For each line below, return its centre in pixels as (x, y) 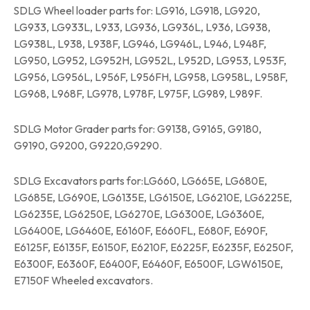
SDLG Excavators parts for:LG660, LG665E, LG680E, (140, 181)
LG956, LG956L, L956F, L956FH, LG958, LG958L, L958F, (151, 77)
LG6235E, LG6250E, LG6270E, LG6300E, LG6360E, (139, 214)
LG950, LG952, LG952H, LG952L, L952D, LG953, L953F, (150, 61)
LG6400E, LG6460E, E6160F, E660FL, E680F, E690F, (141, 231)
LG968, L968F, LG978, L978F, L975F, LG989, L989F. (138, 94)
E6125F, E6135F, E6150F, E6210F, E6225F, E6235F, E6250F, (154, 247)
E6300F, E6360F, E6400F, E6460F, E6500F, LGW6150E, (148, 264)
